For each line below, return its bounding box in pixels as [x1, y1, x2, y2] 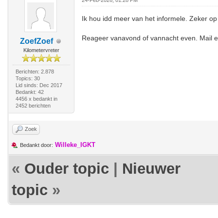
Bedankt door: [20, 142, 53, 148]
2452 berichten [15, 103, 51, 109]
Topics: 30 [15, 75, 40, 81]
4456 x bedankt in [15, 96, 57, 102]
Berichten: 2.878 [15, 69, 54, 74]
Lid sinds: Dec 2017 [15, 82, 62, 88]
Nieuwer [122, 160, 181, 177]
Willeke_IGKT [55, 141, 95, 148]
